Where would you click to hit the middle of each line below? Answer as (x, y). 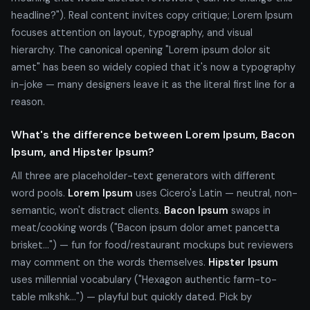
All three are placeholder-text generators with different (143, 175)
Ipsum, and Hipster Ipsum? (83, 152)
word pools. (39, 193)
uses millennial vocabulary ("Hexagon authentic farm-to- (144, 279)
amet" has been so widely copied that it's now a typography (153, 67)
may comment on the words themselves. (110, 262)
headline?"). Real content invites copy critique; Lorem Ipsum (152, 15)
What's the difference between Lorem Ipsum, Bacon (153, 134)
